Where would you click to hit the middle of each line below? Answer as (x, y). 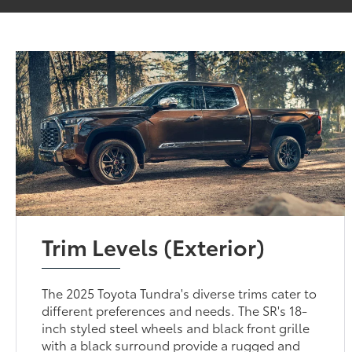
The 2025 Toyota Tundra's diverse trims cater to (180, 292)
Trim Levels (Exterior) (154, 246)
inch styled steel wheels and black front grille (176, 327)
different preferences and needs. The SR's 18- (175, 310)
